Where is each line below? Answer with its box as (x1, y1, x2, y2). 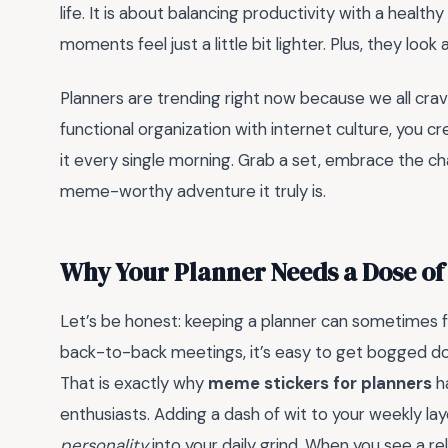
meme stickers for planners (208, 372, 432, 395)
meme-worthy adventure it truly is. (60, 180, 326, 203)
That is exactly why (60, 372, 208, 395)
